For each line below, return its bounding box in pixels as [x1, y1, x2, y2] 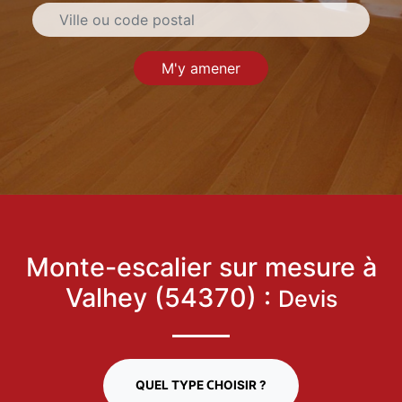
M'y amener [162, 59, 240, 78]
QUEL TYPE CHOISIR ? [135, 378, 267, 394]
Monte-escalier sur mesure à [25, 251, 377, 284]
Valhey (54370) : [65, 282, 278, 315]
